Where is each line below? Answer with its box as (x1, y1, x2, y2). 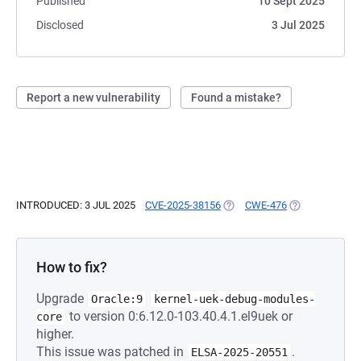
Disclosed (36, 19, 84, 31)
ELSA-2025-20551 (191, 346, 288, 359)
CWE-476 (245, 199, 287, 211)
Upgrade (36, 291, 87, 306)
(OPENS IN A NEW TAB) (221, 199, 331, 211)
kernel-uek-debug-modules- (154, 293, 315, 305)
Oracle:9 (91, 293, 143, 305)
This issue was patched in (36, 344, 187, 359)
